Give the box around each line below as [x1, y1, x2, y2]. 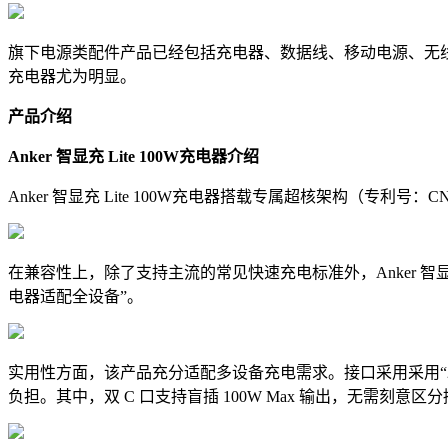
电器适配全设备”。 [8, 287, 143, 305]
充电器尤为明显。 [8, 67, 136, 85]
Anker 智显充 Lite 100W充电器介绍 [8, 147, 259, 165]
